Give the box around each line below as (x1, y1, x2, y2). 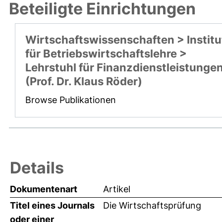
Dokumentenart (10, 184, 77, 195)
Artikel (103, 184, 130, 195)
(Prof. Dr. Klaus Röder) (25, 75, 142, 88)
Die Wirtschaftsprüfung (103, 200, 201, 211)
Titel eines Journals (10, 200, 95, 211)
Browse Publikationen (25, 95, 116, 106)
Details (10, 158, 64, 178)
